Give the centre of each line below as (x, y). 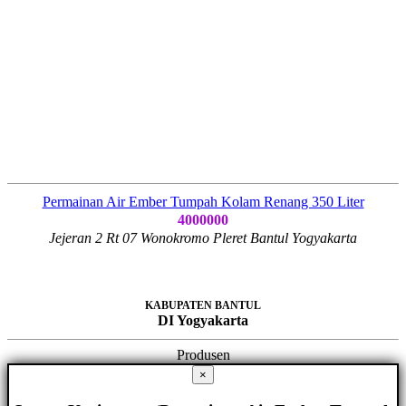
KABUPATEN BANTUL (203, 305)
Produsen (203, 354)
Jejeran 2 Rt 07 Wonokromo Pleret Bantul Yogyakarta (203, 237)
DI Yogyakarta (203, 320)
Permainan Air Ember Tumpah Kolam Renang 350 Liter (203, 201)
